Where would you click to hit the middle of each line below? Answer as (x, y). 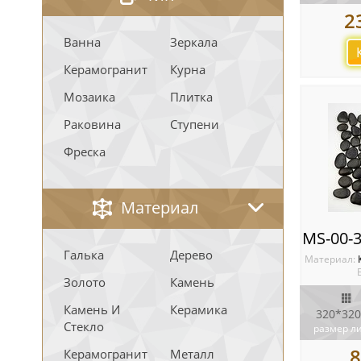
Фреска (85, 151)
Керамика (199, 309)
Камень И (92, 309)
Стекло (84, 326)
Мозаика (89, 97)
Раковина (92, 124)
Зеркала (194, 42)
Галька (84, 255)
